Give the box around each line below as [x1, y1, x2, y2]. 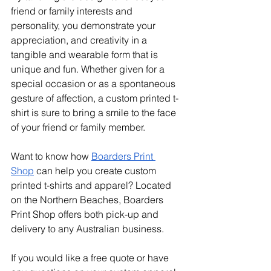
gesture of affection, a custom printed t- [11, 92, 178, 104]
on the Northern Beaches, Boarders [11, 194, 166, 206]
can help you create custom [34, 165, 158, 177]
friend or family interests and [11, 5, 135, 17]
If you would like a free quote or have [11, 252, 171, 264]
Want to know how [11, 150, 91, 162]
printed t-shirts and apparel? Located [11, 179, 174, 191]
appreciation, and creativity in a [11, 34, 149, 46]
